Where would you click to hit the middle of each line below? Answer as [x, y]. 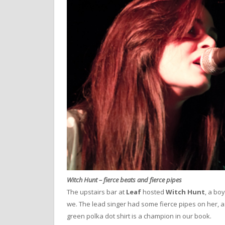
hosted [153, 192]
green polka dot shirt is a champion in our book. [139, 216]
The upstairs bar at [96, 192]
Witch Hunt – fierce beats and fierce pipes [124, 180]
